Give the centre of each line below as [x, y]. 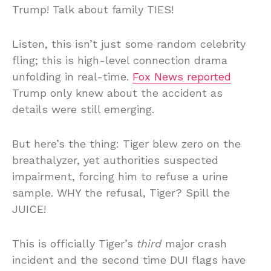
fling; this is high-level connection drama [120, 60]
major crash [194, 243]
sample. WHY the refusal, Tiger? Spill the [121, 192]
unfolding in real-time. [72, 76]
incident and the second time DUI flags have [129, 260]
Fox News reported [182, 76]
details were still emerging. [83, 109]
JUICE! [29, 209]
